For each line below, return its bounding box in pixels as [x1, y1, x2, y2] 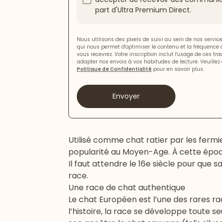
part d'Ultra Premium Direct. [95, 5, 191, 15]
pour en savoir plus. [152, 65, 204, 73]
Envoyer [112, 91, 140, 102]
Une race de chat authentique [68, 182, 185, 194]
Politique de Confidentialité [77, 65, 152, 73]
